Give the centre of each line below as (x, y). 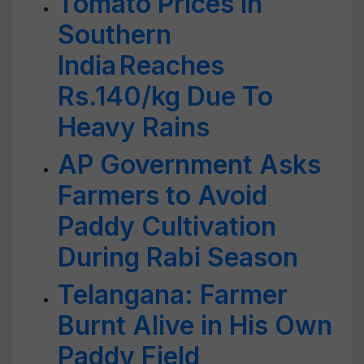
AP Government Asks (189, 165)
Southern (115, 35)
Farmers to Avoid (162, 195)
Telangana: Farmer (173, 295)
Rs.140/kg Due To (165, 96)
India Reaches (141, 65)
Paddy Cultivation (167, 226)
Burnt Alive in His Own (195, 325)
